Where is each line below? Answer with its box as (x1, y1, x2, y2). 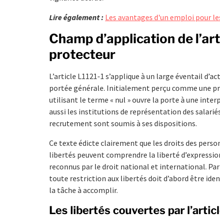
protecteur (49, 46, 115, 62)
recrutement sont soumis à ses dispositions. (49, 118, 197, 128)
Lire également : (49, 12, 104, 22)
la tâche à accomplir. (49, 185, 118, 195)
